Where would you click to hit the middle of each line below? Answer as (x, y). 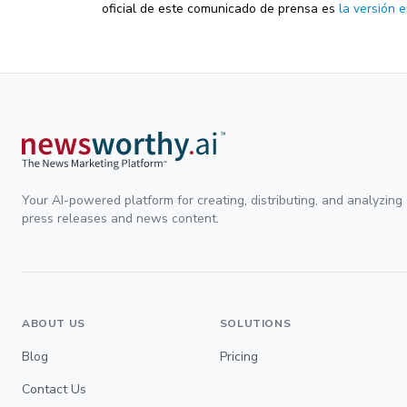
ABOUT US (54, 323)
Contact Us (54, 389)
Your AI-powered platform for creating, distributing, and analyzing (212, 200)
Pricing (238, 356)
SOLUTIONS (255, 323)
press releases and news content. (120, 218)
